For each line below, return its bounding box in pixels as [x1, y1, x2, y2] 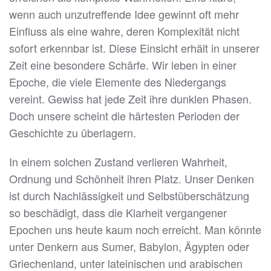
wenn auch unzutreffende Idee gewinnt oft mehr [9, 6, 239, 22]
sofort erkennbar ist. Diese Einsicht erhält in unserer [9, 40, 260, 56]
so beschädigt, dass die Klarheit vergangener [9, 204, 227, 221]
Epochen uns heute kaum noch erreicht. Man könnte [9, 221, 261, 238]
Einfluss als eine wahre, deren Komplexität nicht [9, 23, 240, 39]
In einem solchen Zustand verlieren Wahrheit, [9, 154, 227, 170]
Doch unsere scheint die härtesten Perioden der [9, 108, 240, 124]
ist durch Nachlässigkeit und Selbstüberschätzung [9, 188, 249, 204]
